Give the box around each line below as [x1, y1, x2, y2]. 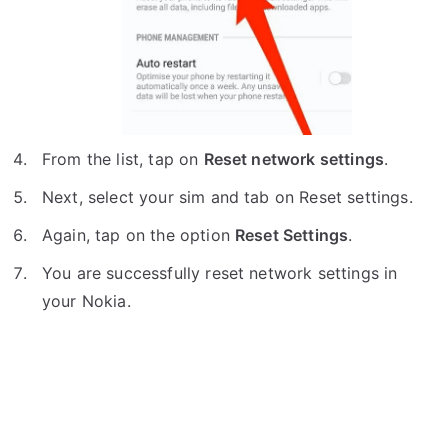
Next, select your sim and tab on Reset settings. [42, 187, 413, 208]
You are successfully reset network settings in [42, 263, 398, 284]
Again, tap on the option [42, 225, 235, 246]
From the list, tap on [42, 149, 204, 170]
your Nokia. [42, 291, 131, 312]
